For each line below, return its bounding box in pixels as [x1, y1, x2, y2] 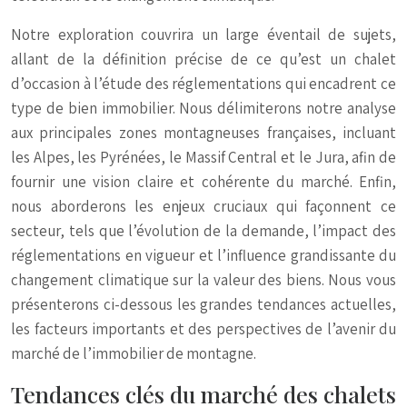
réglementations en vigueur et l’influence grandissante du [11, 245, 396, 265]
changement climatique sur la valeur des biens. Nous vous [11, 270, 396, 290]
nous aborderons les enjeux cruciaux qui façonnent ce [11, 196, 396, 216]
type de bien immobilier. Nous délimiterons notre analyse [11, 98, 396, 118]
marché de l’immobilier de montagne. [11, 343, 256, 363]
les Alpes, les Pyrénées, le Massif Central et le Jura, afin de [11, 147, 396, 167]
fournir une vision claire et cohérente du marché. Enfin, [11, 172, 396, 192]
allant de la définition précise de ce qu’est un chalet [11, 49, 396, 69]
